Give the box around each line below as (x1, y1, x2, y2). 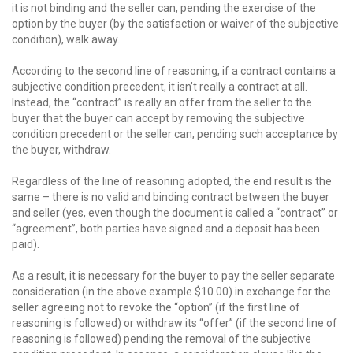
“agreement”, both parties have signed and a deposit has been (12, 222, 320, 235)
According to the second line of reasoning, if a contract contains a (12, 65, 336, 77)
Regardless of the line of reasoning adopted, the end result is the (12, 175, 332, 188)
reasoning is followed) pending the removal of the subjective (12, 333, 311, 345)
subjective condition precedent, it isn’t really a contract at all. (12, 80, 307, 93)
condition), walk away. (12, 33, 120, 46)
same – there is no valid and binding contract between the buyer (12, 191, 329, 203)
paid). (12, 238, 39, 251)
